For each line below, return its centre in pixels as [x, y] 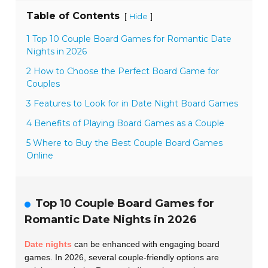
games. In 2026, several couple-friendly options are [122, 258]
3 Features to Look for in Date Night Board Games [133, 104]
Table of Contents [73, 16]
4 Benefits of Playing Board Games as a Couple [126, 124]
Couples [43, 84]
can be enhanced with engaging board [146, 244]
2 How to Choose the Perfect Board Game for [123, 71]
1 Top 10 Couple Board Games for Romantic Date [129, 39]
